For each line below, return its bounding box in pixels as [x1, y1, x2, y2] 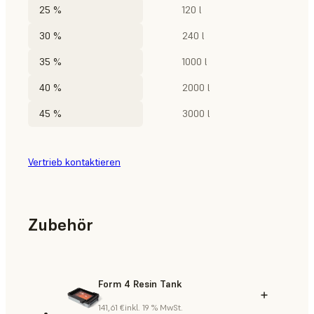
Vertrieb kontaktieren [28, 156, 121, 169]
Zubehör [28, 214, 93, 236]
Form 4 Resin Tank [98, 278, 182, 291]
